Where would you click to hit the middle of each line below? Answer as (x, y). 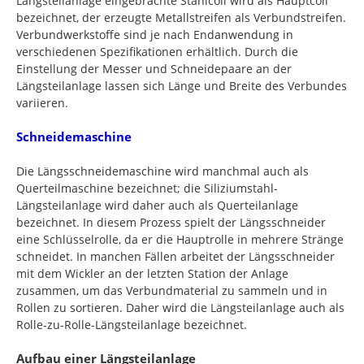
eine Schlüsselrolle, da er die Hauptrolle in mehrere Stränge (180, 239)
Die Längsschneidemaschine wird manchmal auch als (162, 171)
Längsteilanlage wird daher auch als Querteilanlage (157, 205)
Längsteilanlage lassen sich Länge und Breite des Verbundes (182, 86)
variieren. (42, 103)
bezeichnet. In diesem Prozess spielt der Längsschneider (171, 222)
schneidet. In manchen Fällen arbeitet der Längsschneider (175, 256)
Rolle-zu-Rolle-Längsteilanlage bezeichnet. (132, 325)
